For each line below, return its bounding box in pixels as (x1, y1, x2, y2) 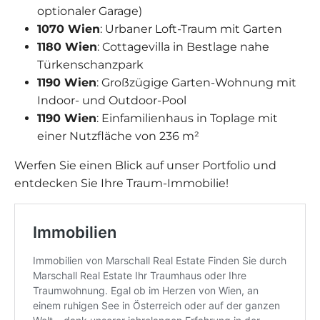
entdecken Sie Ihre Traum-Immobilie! (14, 176, 229, 191)
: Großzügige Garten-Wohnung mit (96, 76, 296, 90)
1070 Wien (37, 22, 100, 36)
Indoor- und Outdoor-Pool (37, 94, 186, 108)
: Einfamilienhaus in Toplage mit (96, 111, 278, 126)
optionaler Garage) (37, 4, 142, 19)
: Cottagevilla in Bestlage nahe (97, 40, 269, 54)
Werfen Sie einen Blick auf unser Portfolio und (14, 159, 276, 173)
